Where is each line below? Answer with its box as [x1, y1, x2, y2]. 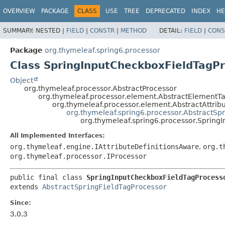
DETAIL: [159, 27, 184, 34]
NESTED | [36, 27, 66, 34]
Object [10, 76, 33, 84]
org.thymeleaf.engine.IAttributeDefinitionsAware [10, 142, 199, 151]
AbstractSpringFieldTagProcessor [42, 182, 167, 191]
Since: [10, 199, 31, 206]
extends [10, 182, 42, 191]
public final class [10, 173, 86, 181]
